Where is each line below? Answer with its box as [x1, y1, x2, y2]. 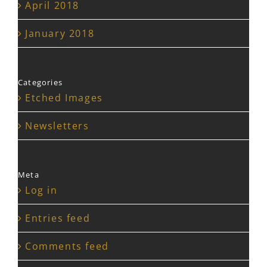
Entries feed [25, 212, 91, 225]
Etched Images [25, 91, 103, 105]
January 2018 [25, 27, 95, 41]
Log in [25, 184, 58, 197]
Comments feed [25, 240, 109, 253]
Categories [18, 77, 63, 88]
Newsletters [25, 119, 89, 133]
